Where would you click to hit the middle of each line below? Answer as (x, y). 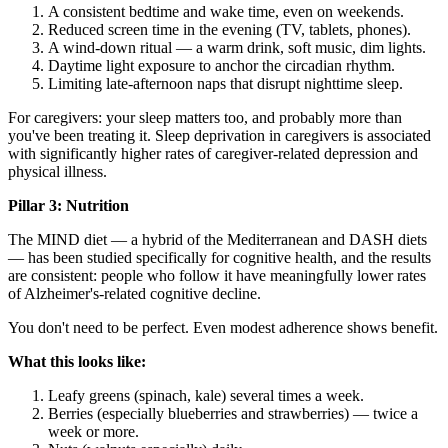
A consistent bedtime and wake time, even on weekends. (226, 12)
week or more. (93, 432)
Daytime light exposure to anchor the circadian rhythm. (221, 66)
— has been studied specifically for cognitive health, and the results (219, 258)
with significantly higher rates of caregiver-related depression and (213, 154)
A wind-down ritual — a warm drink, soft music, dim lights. (237, 48)
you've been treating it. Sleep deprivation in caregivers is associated (219, 136)
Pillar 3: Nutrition (68, 206)
